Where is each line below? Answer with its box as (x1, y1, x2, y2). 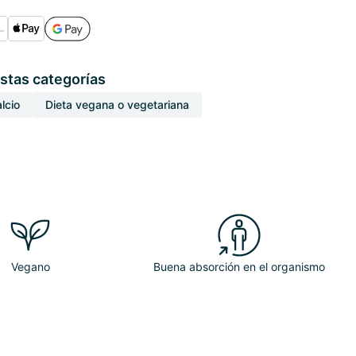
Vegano (10, 260, 50, 273)
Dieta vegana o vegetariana (45, 98, 189, 111)
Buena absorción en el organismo (153, 260, 325, 273)
